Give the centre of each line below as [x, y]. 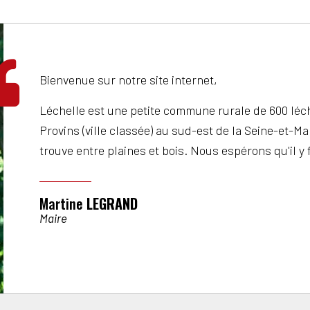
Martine [63, 203]
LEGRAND [112, 203]
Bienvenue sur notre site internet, [128, 80]
